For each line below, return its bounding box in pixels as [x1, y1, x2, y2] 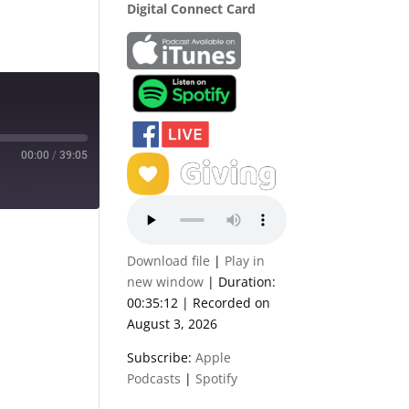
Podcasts [127, 369, 182, 387]
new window [127, 272, 204, 290]
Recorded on [193, 293, 271, 311]
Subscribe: [127, 348, 196, 366]
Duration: [218, 272, 277, 290]
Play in [225, 251, 266, 269]
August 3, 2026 [127, 314, 218, 332]
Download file [127, 251, 211, 269]
